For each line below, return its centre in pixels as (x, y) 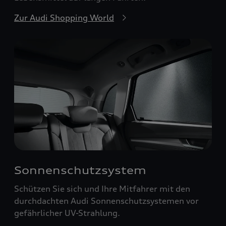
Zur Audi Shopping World (64, 18)
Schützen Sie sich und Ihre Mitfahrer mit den (102, 188)
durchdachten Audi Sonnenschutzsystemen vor (106, 201)
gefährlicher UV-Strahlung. (67, 213)
